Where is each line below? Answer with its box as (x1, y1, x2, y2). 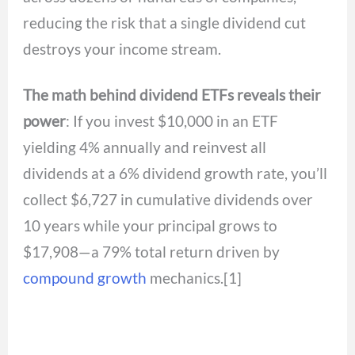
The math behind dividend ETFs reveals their (23, 86, 322, 105)
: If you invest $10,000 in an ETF (66, 112, 279, 131)
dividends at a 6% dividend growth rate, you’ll (23, 164, 328, 183)
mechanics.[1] (147, 269, 242, 288)
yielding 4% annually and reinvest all (23, 138, 267, 157)
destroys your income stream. (23, 40, 222, 59)
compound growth (23, 269, 147, 288)
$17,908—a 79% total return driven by (23, 242, 281, 261)
